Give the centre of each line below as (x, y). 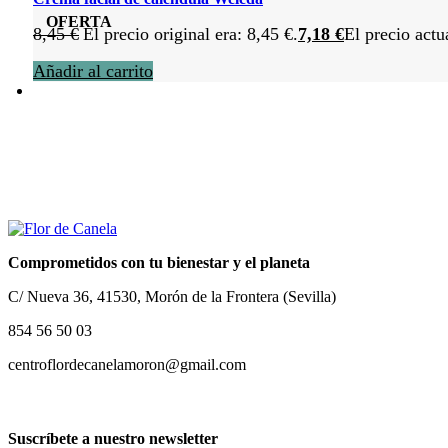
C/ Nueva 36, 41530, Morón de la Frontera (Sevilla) (172, 297)
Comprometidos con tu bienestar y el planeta (159, 263)
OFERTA (78, 21)
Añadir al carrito (93, 71)
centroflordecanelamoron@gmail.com (127, 365)
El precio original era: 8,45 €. (190, 34)
